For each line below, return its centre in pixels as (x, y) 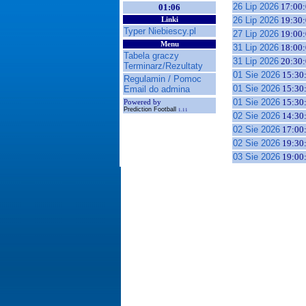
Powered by (142, 102)
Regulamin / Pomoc (163, 79)
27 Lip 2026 (256, 34)
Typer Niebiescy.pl (160, 31)
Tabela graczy (151, 56)
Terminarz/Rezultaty (163, 66)
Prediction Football (151, 109)
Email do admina (157, 89)
